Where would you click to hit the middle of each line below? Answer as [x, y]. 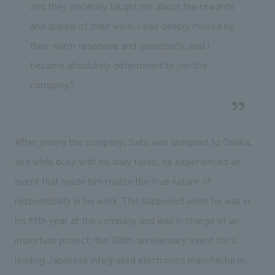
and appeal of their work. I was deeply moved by [132, 25]
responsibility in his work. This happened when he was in [132, 200]
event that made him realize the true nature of [113, 180]
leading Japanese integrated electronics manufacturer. [131, 259]
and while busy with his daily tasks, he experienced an [127, 161]
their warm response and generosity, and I [119, 45]
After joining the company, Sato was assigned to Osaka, [133, 141]
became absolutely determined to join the [118, 64]
